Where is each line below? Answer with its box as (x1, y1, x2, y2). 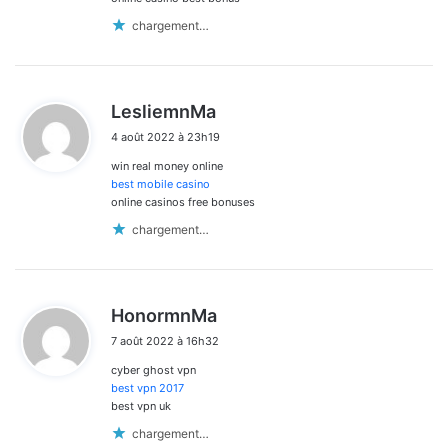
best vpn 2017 (111, 381, 184, 396)
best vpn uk (111, 399, 171, 414)
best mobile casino (111, 177, 210, 192)
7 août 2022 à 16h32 (111, 334, 219, 349)
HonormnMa (111, 305, 217, 327)
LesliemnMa (111, 101, 216, 123)
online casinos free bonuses (111, 195, 255, 210)
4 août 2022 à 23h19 (111, 130, 220, 145)
